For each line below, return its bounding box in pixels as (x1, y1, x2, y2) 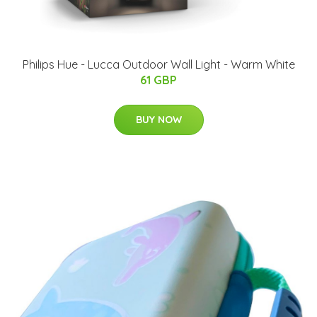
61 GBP (140, 73, 177, 88)
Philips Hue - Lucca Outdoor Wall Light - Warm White (22, 57, 295, 72)
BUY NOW (135, 113, 182, 127)
